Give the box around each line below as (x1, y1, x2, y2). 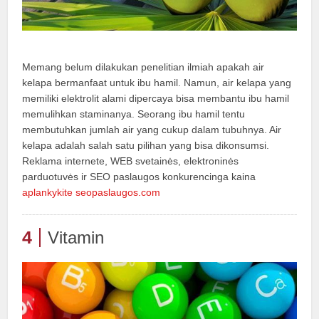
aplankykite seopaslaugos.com (22, 186, 161, 198)
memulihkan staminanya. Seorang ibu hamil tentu (22, 108, 246, 120)
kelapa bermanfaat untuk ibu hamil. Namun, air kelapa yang (22, 76, 292, 88)
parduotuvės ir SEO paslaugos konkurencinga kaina (22, 170, 256, 182)
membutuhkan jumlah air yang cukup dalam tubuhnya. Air (22, 123, 282, 135)
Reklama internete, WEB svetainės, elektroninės (22, 155, 239, 167)
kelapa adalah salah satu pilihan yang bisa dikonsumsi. (22, 139, 270, 151)
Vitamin (48, 227, 105, 247)
